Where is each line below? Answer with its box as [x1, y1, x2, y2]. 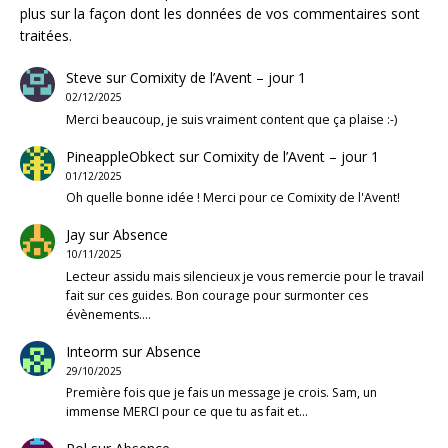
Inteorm [65, 341, 118, 361]
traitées [20, 26, 69, 46]
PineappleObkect [65, 146, 175, 166]
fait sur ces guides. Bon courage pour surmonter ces [65, 286, 368, 304]
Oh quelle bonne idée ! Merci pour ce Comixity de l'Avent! [65, 189, 400, 207]
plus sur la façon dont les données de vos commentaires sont [20, 4, 420, 24]
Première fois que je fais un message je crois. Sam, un [65, 384, 377, 402]
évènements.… [65, 305, 151, 323]
